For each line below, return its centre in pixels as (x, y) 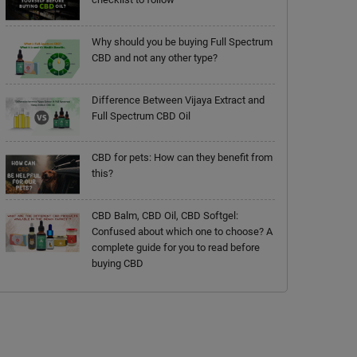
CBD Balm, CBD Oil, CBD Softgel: (165, 216)
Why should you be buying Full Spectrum (182, 41)
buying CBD (117, 264)
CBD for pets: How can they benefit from (182, 158)
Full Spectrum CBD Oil (141, 116)
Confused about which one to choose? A (182, 232)
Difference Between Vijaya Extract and (178, 100)
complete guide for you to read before (175, 248)
